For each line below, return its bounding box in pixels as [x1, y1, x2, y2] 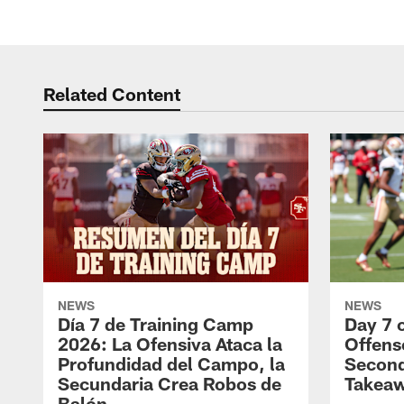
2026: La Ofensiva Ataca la [58, 333, 282, 355]
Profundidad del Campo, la [58, 353, 285, 375]
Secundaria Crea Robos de [58, 372, 281, 395]
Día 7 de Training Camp [58, 313, 253, 335]
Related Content [43, 83, 180, 105]
